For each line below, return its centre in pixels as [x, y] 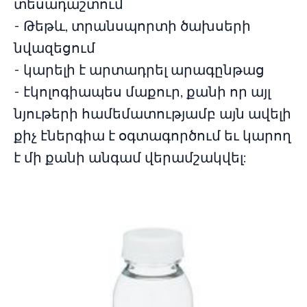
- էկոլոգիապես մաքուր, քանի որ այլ [142, 94]
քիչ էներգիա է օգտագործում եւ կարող [152, 137]
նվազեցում [54, 50]
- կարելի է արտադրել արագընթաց [139, 72]
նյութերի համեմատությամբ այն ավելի [152, 115]
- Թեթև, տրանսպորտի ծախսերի [132, 28]
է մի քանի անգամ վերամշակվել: [130, 159]
